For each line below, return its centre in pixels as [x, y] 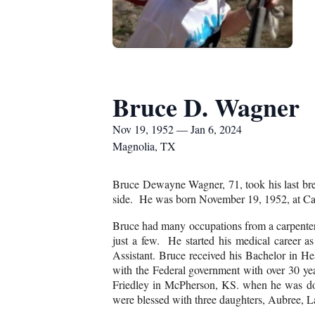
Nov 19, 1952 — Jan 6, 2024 [177, 129]
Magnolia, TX [144, 146]
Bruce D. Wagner [206, 107]
